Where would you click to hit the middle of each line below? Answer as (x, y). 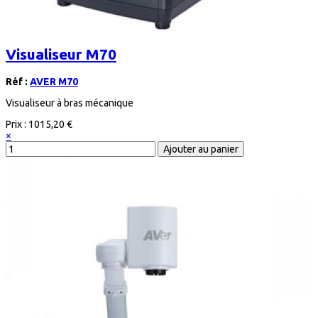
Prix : (17, 124)
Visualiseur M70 (61, 54)
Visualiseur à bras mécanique (70, 103)
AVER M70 (54, 81)
